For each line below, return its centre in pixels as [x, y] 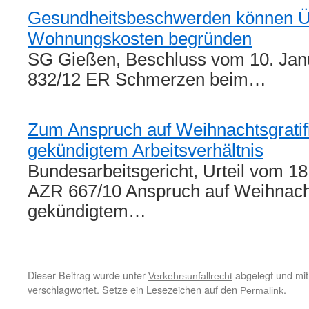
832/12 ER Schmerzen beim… [147, 79]
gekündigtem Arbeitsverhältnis [146, 150]
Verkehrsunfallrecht [190, 276]
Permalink [262, 290]
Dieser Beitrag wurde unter [88, 275]
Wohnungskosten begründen [140, 39]
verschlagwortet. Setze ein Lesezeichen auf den [134, 289]
